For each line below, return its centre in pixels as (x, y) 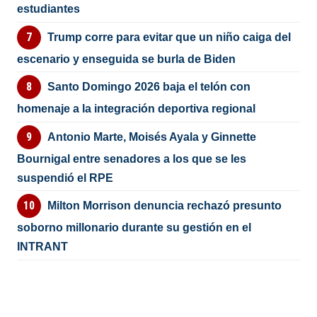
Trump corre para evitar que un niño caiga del (169, 37)
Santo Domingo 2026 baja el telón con (149, 87)
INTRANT (43, 247)
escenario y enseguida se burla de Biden (127, 59)
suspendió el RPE (65, 178)
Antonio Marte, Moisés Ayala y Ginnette (151, 137)
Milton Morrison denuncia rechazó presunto (164, 206)
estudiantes (49, 9)
